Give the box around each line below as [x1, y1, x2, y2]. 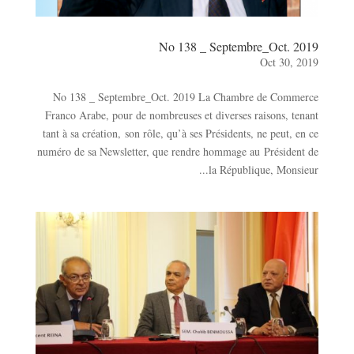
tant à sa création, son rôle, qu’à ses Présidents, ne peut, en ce [43, 125, 319, 141]
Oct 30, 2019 [260, 54, 319, 70]
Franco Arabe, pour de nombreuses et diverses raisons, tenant [45, 107, 319, 122]
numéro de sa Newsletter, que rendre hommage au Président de [37, 143, 319, 159]
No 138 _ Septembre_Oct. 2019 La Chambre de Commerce [53, 88, 319, 104]
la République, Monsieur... [209, 161, 319, 177]
